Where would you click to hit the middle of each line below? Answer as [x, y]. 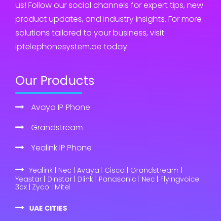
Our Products [55, 80]
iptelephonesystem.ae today [71, 46]
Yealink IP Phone [61, 147]
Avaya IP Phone [61, 107]
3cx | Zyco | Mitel [43, 187]
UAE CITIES [48, 208]
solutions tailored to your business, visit [90, 33]
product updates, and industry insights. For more [109, 19]
